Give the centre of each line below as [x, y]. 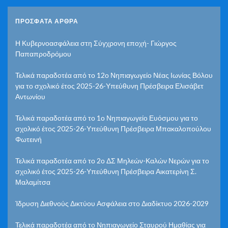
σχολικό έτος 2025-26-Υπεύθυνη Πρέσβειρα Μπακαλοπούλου [113, 128]
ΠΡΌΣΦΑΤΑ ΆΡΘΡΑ [47, 21]
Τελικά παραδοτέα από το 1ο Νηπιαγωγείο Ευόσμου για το [107, 118]
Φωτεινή [28, 139]
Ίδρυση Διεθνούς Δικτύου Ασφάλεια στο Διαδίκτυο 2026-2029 [112, 203]
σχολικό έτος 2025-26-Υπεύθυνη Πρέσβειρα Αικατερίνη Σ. [106, 171]
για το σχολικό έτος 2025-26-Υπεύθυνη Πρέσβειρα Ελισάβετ [109, 85]
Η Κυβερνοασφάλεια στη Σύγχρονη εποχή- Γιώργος [96, 43]
